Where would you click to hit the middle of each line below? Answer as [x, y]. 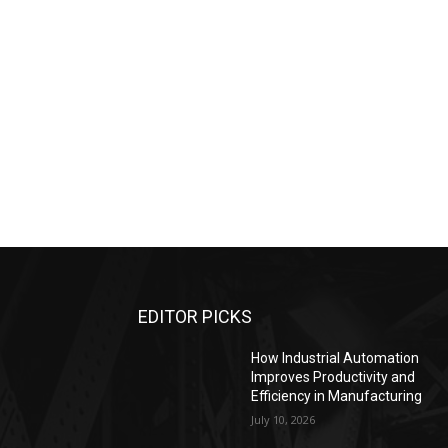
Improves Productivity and [333, 377]
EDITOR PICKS [195, 316]
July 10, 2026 [283, 419]
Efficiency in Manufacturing [337, 396]
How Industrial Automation [335, 358]
